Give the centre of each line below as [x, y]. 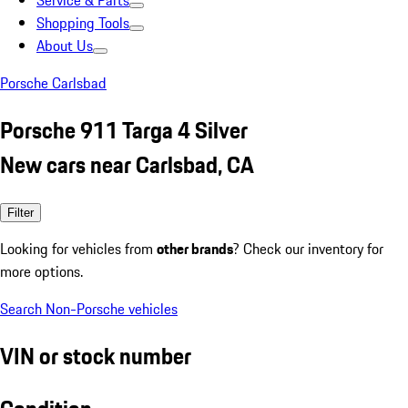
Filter [20, 212]
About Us [65, 46]
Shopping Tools [83, 23]
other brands [195, 248]
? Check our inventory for [308, 248]
